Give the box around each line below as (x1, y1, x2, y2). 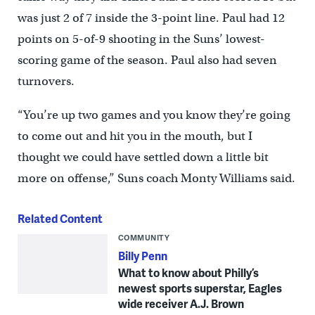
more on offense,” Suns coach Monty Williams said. (17, 170, 295, 186)
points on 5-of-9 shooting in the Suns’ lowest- (17, 31, 265, 46)
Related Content (17, 210, 103, 226)
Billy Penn (117, 247, 167, 264)
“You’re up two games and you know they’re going (17, 107, 290, 122)
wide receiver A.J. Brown (117, 295, 244, 311)
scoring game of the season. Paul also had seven (17, 52, 277, 67)
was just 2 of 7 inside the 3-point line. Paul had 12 (17, 10, 285, 25)
